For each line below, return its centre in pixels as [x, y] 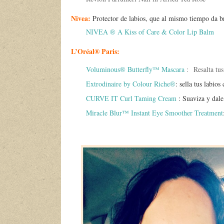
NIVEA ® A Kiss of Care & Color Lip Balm [150, 32]
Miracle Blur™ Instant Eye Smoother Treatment [154, 113]
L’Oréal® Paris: [97, 51]
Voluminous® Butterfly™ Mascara [135, 69]
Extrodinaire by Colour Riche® [131, 84]
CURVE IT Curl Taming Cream [131, 98]
